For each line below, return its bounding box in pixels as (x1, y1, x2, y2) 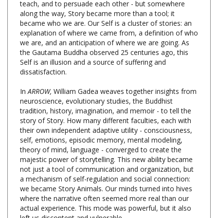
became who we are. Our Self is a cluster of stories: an (20, 3, 192, 13)
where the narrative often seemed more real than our (20, 178, 189, 188)
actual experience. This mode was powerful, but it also (20, 188, 191, 198)
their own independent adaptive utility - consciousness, (20, 110, 192, 120)
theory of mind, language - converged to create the (20, 129, 182, 139)
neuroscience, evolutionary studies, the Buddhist (20, 81, 173, 91)
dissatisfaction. (20, 52, 67, 61)
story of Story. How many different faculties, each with (20, 100, 191, 110)
